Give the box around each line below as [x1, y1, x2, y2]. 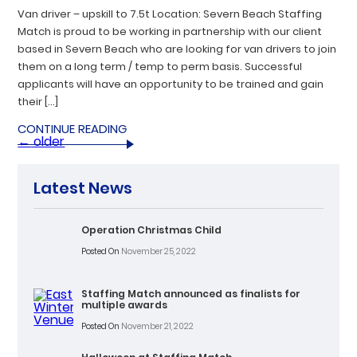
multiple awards [81, 297, 168, 312]
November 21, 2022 [120, 320, 194, 332]
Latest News [33, 176, 133, 199]
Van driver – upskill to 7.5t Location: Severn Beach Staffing [18, 6, 323, 22]
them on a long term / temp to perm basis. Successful [18, 58, 303, 74]
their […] [18, 93, 59, 109]
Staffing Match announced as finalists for [81, 286, 301, 300]
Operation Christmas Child [81, 222, 222, 237]
